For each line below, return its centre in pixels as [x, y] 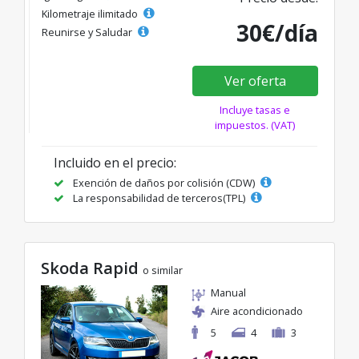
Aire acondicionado [257, 311]
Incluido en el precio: [115, 163]
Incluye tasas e [255, 110]
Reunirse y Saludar [88, 32]
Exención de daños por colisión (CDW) [164, 183]
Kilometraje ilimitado [91, 14]
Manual [228, 293]
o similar [163, 270]
